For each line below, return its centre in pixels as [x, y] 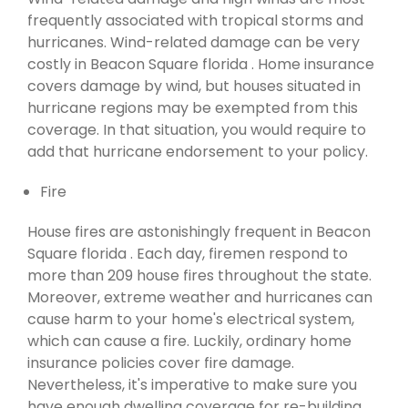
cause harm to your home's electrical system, [191, 319]
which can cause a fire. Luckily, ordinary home [189, 341]
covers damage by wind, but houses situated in [194, 86]
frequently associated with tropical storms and [195, 20]
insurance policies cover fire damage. [161, 362]
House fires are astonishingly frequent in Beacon [199, 231]
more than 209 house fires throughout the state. [199, 275]
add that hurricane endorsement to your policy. [198, 151]
